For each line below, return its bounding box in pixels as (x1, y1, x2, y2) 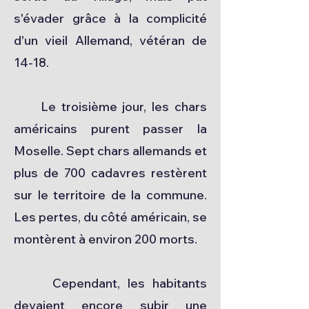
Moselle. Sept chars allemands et (14, 143, 207, 159)
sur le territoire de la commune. (14, 187, 207, 203)
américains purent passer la (14, 121, 207, 137)
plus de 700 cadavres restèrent (14, 165, 207, 181)
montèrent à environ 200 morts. (14, 231, 197, 247)
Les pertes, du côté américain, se (14, 209, 207, 225)
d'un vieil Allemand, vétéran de (14, 32, 207, 48)
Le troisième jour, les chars (14, 99, 207, 114)
